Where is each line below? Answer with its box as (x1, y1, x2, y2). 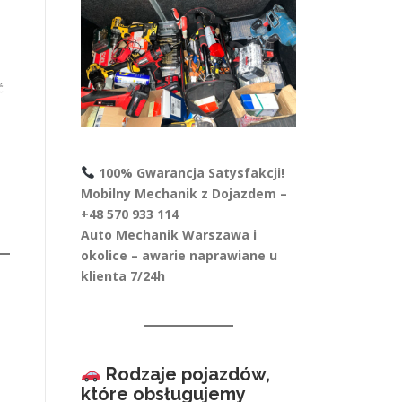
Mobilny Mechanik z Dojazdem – (81, 185, 287, 202)
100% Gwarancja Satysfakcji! (98, 164, 284, 181)
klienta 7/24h (81, 267, 165, 284)
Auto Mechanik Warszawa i (81, 226, 257, 243)
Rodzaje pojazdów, (105, 363, 270, 385)
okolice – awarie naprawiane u (81, 247, 277, 264)
